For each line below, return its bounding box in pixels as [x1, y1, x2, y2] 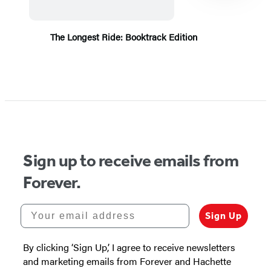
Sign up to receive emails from [23, 151, 239, 171]
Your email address [20, 203, 130, 214]
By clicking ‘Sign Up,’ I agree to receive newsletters [23, 240, 235, 255]
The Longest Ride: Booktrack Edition [50, 30, 197, 44]
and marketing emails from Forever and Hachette [23, 254, 231, 269]
